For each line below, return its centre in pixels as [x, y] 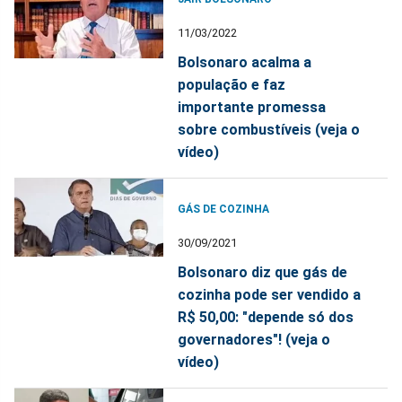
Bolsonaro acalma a [245, 62]
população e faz [232, 84]
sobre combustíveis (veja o [269, 129]
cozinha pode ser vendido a [270, 294]
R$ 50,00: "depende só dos [266, 317]
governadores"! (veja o [254, 339]
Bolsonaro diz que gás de [263, 272]
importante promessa [252, 107]
